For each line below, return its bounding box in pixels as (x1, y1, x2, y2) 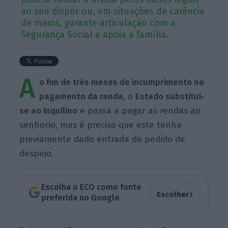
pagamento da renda (39, 91, 124, 102)
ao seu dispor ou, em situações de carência (21, 5, 205, 17)
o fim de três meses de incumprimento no (39, 76, 205, 88)
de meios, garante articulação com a (21, 17, 176, 28)
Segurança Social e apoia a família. (21, 28, 169, 40)
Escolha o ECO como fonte (41, 182, 141, 192)
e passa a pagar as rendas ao (77, 105, 201, 116)
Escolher (156, 189, 189, 199)
